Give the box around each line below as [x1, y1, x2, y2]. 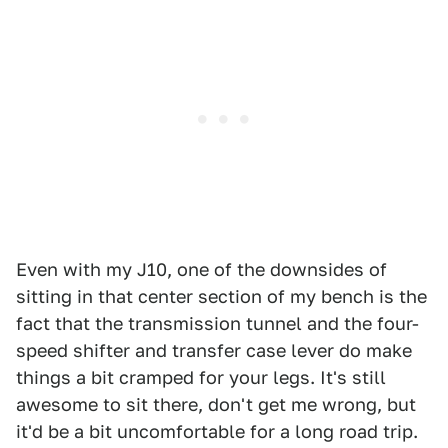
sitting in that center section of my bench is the [16, 286, 427, 308]
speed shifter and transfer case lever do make [16, 340, 412, 362]
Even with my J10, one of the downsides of [16, 259, 387, 281]
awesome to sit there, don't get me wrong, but [16, 394, 416, 416]
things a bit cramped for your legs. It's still [16, 367, 386, 389]
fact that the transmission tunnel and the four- [16, 313, 419, 335]
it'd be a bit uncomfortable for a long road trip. [16, 421, 418, 443]
